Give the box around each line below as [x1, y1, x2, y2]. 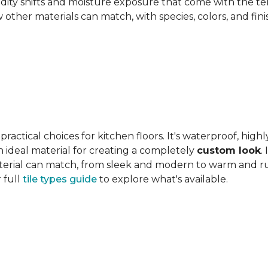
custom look [197, 145, 261, 156]
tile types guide [23, 173, 97, 185]
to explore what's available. [97, 173, 228, 185]
